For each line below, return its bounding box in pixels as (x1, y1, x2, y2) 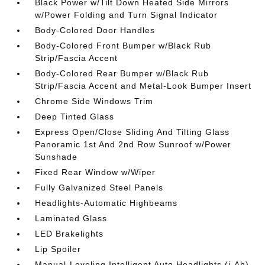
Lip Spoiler (35, 244, 82, 254)
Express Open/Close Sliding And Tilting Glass (35, 127, 230, 137)
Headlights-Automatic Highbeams (35, 198, 178, 208)
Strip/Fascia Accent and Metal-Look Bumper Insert (35, 81, 252, 91)
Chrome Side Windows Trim (35, 96, 154, 106)
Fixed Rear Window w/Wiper (35, 167, 156, 177)
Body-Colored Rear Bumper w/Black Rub (35, 69, 209, 78)
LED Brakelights (35, 229, 104, 238)
